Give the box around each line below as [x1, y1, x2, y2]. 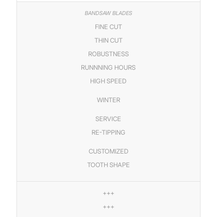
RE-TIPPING [91, 128, 125, 137]
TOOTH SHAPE [87, 161, 130, 169]
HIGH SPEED [90, 77, 127, 85]
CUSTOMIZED [88, 147, 128, 155]
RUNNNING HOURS [81, 63, 136, 72]
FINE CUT [94, 23, 122, 31]
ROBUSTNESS [88, 50, 129, 58]
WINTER [96, 96, 120, 104]
